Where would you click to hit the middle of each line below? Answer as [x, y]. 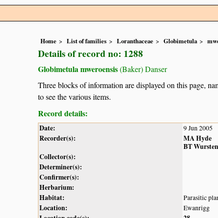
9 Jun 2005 [198, 128]
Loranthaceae [135, 41]
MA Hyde [198, 138]
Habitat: [52, 197]
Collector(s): [58, 156]
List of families [87, 41]
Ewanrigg [197, 208]
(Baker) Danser [142, 69]
